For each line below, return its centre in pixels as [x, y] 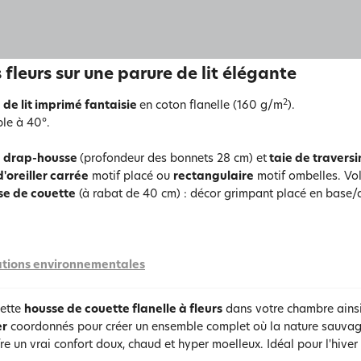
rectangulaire [214, 177]
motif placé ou [131, 177]
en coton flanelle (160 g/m [211, 106]
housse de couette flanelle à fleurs [123, 310]
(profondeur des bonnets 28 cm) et [173, 159]
